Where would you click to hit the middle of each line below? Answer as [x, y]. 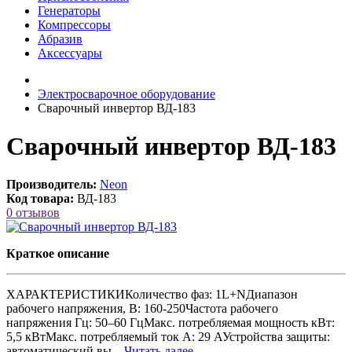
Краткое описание [58, 254]
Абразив [60, 38]
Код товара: [40, 199]
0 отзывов [33, 213]
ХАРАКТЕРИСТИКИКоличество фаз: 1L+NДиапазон [152, 295]
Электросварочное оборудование [126, 93]
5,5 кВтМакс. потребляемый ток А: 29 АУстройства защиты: [168, 337]
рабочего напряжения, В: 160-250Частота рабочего [142, 309]
